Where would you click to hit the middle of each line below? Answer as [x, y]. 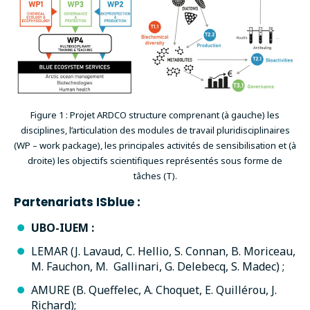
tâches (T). [155, 176]
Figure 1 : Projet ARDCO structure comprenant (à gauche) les [155, 115]
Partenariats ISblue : [77, 202]
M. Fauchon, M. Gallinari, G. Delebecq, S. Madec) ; [158, 266]
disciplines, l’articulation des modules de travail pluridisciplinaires [155, 130]
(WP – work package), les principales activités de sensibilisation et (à [155, 146]
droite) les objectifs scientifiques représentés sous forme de [155, 161]
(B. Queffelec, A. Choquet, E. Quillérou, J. [175, 290]
